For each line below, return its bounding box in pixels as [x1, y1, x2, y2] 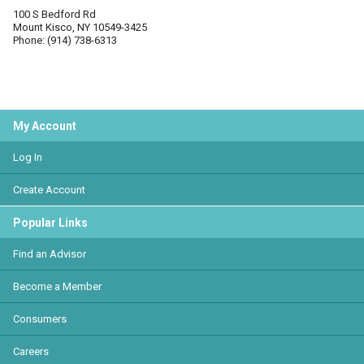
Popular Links [13, 216, 88, 229]
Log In [13, 151, 42, 163]
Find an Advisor [13, 248, 86, 260]
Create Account [13, 184, 85, 196]
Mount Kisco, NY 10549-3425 [13, 21, 147, 33]
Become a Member [13, 280, 102, 292]
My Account [13, 119, 76, 132]
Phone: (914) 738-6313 [13, 34, 117, 46]
